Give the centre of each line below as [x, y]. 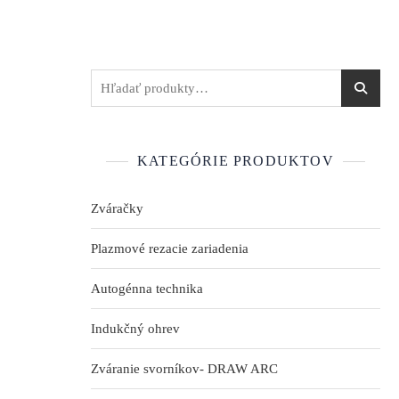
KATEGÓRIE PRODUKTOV [236, 161]
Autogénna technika [147, 289]
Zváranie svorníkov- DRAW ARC [184, 369]
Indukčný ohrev [135, 329]
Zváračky [117, 209]
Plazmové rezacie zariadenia [170, 249]
